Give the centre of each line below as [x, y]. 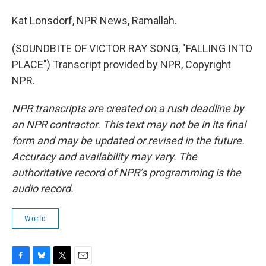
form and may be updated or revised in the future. [128, 140]
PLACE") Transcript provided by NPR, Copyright [121, 64]
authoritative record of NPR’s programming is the [126, 172]
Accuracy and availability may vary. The [104, 156]
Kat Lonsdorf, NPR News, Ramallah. [94, 20]
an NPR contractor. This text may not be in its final [129, 124]
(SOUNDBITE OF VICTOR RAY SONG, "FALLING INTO [132, 48]
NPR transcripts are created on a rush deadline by [128, 108]
